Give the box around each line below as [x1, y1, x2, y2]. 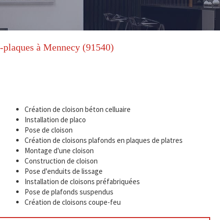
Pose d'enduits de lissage [24, 166, 103, 176]
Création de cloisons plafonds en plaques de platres [24, 136, 183, 145]
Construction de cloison [24, 156, 98, 165]
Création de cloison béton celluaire [24, 105, 131, 114]
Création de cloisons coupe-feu [24, 197, 121, 207]
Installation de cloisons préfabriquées [24, 177, 140, 186]
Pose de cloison [24, 125, 73, 135]
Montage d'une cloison [24, 146, 94, 155]
